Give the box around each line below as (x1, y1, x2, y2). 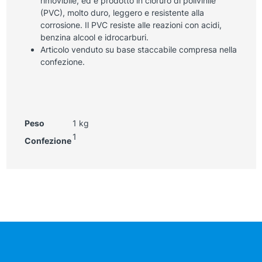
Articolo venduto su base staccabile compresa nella (40, 44, 237, 54)
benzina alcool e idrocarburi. (40, 32, 149, 42)
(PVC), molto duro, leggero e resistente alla (40, 7, 204, 18)
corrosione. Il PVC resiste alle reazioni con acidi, (40, 19, 222, 30)
